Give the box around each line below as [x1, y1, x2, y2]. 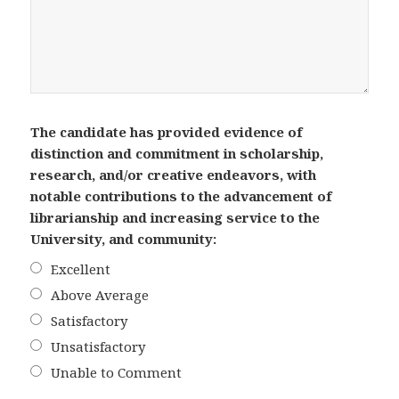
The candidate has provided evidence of [30, 122, 304, 141]
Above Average [50, 285, 149, 304]
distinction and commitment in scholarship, [30, 143, 324, 162]
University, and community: [30, 229, 217, 248]
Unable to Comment [50, 362, 182, 381]
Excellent [50, 259, 110, 278]
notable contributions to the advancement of [30, 186, 333, 205]
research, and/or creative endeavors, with [30, 165, 317, 183]
